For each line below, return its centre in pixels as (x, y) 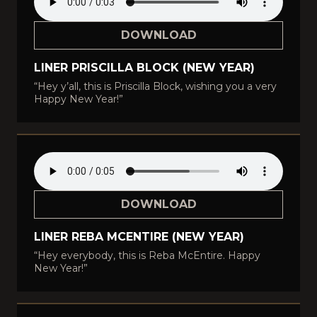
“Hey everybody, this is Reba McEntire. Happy (147, 255)
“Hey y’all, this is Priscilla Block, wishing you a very (155, 86)
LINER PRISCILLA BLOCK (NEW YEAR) (144, 68)
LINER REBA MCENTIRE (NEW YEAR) (139, 237)
